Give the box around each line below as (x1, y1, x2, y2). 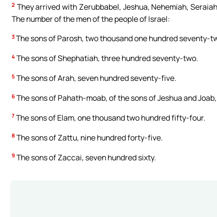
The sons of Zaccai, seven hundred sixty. (15, 152, 156, 163)
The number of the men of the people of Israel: (12, 13, 170, 24)
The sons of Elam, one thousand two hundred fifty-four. (15, 112, 205, 124)
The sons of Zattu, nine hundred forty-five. (15, 132, 163, 143)
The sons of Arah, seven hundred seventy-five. (15, 73, 176, 84)
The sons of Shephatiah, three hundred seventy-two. (15, 53, 198, 64)
